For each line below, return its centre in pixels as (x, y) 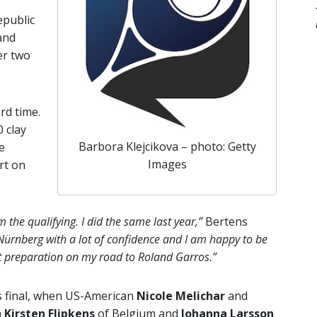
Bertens (225, 221)
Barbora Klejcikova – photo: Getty (167, 146)
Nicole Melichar (181, 295)
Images (167, 164)
